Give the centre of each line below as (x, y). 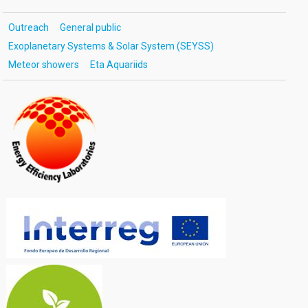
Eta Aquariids (119, 65)
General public (90, 27)
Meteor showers (43, 65)
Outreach (28, 27)
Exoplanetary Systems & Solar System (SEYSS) (111, 46)
